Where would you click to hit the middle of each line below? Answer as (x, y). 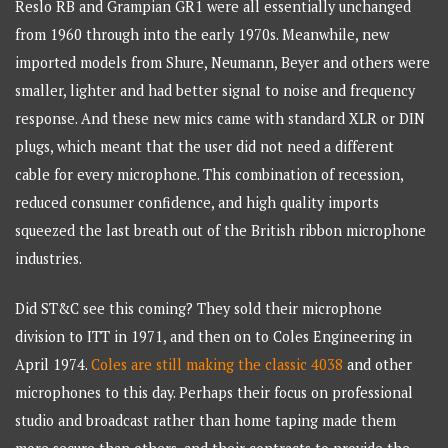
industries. (49, 258)
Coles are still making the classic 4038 (219, 364)
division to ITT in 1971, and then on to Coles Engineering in (214, 336)
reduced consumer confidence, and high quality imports (197, 202)
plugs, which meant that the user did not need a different (205, 146)
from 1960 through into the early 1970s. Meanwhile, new (202, 34)
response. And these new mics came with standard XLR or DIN (220, 118)
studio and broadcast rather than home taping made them (206, 420)
